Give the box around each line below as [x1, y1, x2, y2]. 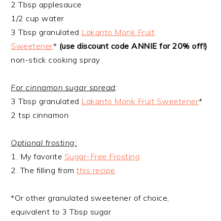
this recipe [76, 165, 115, 176]
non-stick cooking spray [11, 55, 100, 65]
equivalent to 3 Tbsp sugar [11, 207, 111, 217]
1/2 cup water [11, 13, 64, 24]
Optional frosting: [11, 138, 77, 148]
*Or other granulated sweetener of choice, [11, 193, 169, 203]
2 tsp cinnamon [11, 110, 69, 120]
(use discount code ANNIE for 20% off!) [59, 41, 208, 51]
